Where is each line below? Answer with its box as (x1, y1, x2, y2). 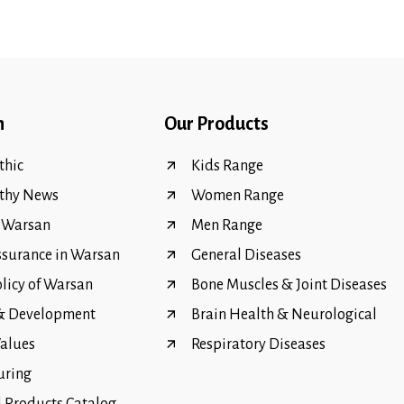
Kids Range (191, 158, 263, 175)
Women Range (191, 188, 284, 205)
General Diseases (191, 247, 301, 264)
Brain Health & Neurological (191, 307, 377, 324)
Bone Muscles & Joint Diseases (191, 277, 387, 294)
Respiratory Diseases (191, 336, 326, 353)
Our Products (164, 114, 269, 134)
